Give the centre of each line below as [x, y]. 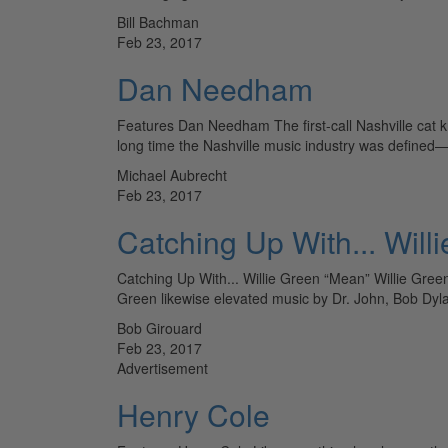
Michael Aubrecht [172, 174]
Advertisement [162, 367]
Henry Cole [193, 414]
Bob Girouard [159, 327]
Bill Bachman [158, 21]
